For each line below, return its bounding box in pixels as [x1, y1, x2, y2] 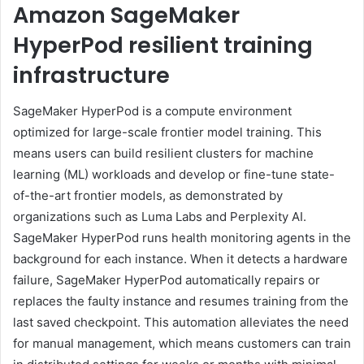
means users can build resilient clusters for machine [13, 145, 314, 162]
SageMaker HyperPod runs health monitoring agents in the [13, 230, 351, 246]
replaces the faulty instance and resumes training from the [13, 293, 349, 310]
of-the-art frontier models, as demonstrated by [13, 188, 283, 204]
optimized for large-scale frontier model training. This [13, 124, 322, 141]
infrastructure [13, 59, 170, 90]
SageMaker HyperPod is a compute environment [13, 103, 292, 119]
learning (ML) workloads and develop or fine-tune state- [13, 167, 335, 183]
